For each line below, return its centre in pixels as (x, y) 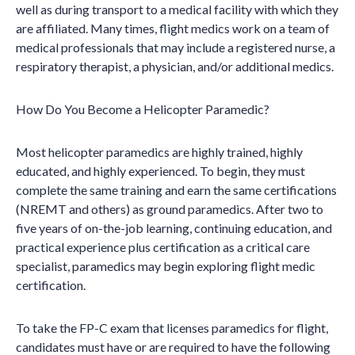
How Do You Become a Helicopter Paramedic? (143, 109)
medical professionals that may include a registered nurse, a (176, 47)
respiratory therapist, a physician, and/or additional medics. (175, 66)
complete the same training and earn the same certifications (176, 190)
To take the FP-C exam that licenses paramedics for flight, (172, 328)
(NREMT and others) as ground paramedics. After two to (170, 209)
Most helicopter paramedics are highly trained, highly (159, 152)
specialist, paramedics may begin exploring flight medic (166, 266)
